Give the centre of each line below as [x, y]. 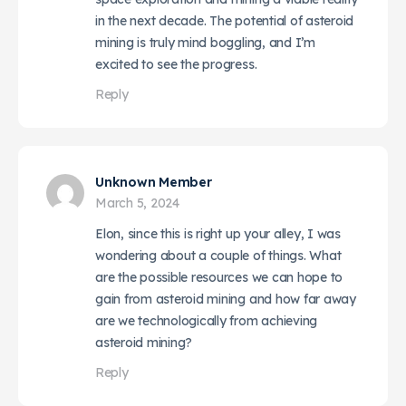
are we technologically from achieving [207, 320]
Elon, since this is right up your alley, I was [218, 233]
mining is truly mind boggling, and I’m [205, 42]
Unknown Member [154, 182]
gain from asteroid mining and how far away [226, 299]
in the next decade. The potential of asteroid [225, 20]
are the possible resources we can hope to [219, 277]
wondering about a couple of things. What [218, 255]
